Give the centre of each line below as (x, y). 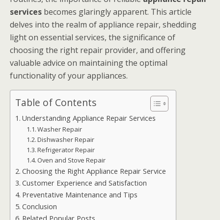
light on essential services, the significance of (93, 37)
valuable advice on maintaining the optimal (89, 63)
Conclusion (39, 206)
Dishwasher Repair (66, 139)
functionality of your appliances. (69, 76)
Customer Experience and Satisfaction (84, 183)
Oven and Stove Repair (72, 160)
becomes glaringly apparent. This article (117, 12)
